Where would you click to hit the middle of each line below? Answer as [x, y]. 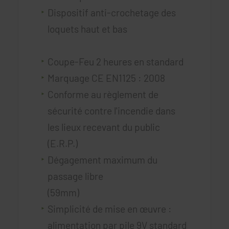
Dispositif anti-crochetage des [111, 12]
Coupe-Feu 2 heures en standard [115, 61]
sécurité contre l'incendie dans [111, 110]
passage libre [75, 176]
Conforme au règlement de [103, 94]
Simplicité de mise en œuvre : [109, 209]
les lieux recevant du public [104, 127]
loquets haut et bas [117, 29]
